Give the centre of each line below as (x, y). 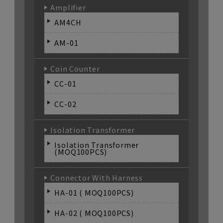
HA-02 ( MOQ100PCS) (94, 213)
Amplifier (68, 7)
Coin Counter (75, 68)
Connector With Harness (97, 177)
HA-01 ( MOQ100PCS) (94, 192)
